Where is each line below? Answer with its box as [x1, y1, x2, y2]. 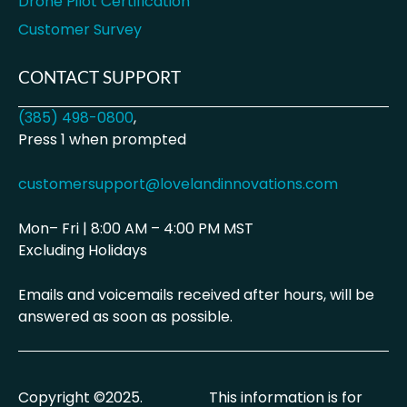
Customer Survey [18, 19, 142, 41]
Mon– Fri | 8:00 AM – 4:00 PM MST [18, 218, 253, 240]
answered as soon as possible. [18, 306, 236, 328]
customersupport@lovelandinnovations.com [18, 174, 338, 195]
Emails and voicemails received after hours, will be [18, 284, 374, 306]
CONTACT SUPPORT [18, 66, 181, 88]
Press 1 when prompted [18, 129, 186, 151]
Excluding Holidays [18, 240, 147, 262]
